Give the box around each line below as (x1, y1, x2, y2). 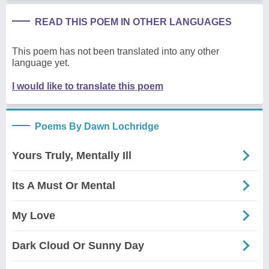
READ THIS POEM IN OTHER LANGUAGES (35, 16, 232, 27)
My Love (12, 209, 55, 222)
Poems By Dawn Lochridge (35, 121, 159, 131)
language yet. (12, 57, 70, 68)
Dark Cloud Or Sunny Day (12, 239, 144, 252)
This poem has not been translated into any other (12, 46, 219, 56)
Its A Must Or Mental (12, 179, 115, 192)
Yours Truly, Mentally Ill (12, 149, 131, 162)
